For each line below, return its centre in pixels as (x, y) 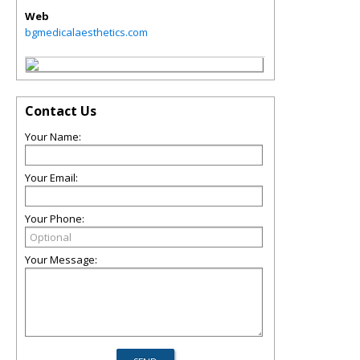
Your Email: (51, 178)
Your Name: (53, 137)
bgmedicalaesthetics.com (86, 32)
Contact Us (61, 111)
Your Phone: (55, 219)
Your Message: (61, 260)
